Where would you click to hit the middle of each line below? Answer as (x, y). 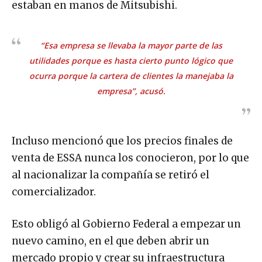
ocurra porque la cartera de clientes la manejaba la (131, 75)
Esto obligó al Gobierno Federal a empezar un (126, 224)
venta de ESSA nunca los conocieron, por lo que (130, 158)
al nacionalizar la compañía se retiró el (111, 175)
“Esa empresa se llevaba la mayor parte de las (131, 45)
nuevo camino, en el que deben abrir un (111, 241)
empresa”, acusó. (131, 91)
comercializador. (54, 192)
